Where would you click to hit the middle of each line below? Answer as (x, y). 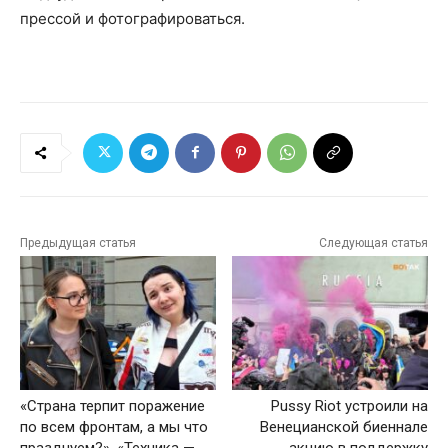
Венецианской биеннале (343, 427)
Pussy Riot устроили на (349, 406)
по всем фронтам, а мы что (114, 427)
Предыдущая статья (78, 242)
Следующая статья (373, 242)
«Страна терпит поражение (112, 406)
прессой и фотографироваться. (132, 18)
